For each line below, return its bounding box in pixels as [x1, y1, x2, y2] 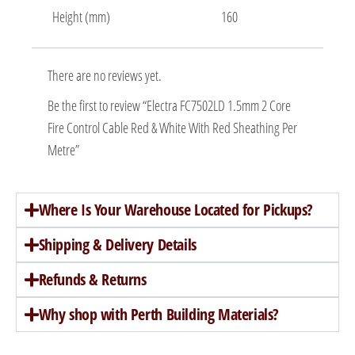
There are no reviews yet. [48, 66, 162, 86]
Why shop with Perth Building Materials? [38, 303, 279, 326]
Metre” [48, 140, 79, 160]
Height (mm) [52, 7, 110, 27]
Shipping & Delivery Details [38, 234, 197, 256]
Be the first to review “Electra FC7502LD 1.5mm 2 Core [48, 96, 291, 116]
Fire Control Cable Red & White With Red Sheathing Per [48, 118, 297, 138]
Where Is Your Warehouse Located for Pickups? [38, 199, 313, 221]
